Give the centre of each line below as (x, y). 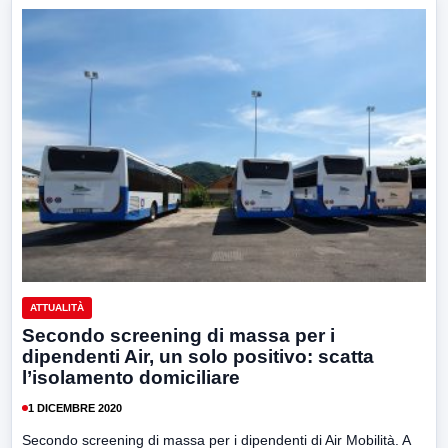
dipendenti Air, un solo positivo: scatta (198, 357)
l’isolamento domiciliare (131, 378)
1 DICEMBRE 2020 (75, 407)
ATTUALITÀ (57, 308)
